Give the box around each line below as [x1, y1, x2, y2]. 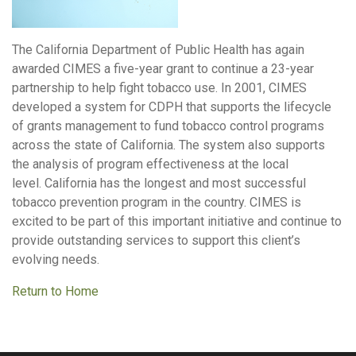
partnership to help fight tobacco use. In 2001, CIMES [12, 80, 307, 96]
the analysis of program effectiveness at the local [12, 157, 288, 172]
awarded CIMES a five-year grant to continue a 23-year [12, 61, 314, 77]
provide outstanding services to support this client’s [12, 233, 300, 249]
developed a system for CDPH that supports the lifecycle [12, 99, 331, 115]
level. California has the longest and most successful [12, 176, 306, 192]
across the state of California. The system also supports [12, 137, 325, 153]
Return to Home [12, 284, 99, 300]
